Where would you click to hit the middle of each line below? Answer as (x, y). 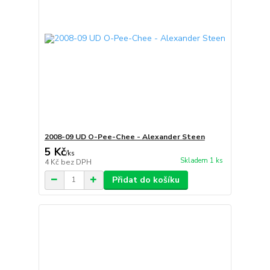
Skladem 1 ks (201, 160)
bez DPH (76, 162)
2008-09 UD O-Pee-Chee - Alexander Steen (124, 137)
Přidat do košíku (146, 180)
